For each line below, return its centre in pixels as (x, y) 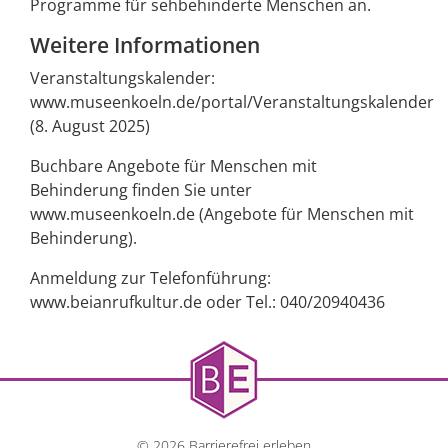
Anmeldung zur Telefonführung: (150, 278)
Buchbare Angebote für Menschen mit (173, 166)
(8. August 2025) (90, 126)
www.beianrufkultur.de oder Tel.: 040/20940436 (207, 302)
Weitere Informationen (145, 45)
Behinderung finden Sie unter (141, 190)
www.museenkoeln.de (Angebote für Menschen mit (222, 214)
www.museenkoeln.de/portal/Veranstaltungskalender (232, 102)
